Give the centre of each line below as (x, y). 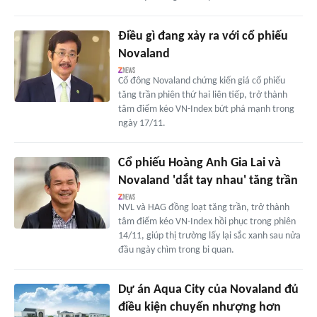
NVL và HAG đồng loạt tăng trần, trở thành (203, 208)
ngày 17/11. (142, 124)
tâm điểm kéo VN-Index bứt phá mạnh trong (206, 110)
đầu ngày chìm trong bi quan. (176, 250)
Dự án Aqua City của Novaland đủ (208, 290)
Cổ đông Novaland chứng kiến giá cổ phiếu (201, 81)
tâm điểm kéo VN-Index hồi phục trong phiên (207, 222)
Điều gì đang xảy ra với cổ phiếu (203, 37)
